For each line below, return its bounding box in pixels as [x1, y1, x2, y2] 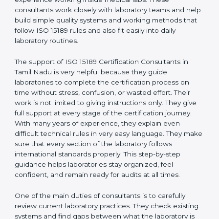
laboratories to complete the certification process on [15, 119, 189, 128]
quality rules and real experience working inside [15, 37, 173, 45]
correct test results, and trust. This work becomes [15, 6, 178, 14]
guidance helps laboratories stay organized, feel [15, 201, 173, 210]
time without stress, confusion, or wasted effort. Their [15, 130, 190, 138]
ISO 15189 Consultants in [112, 16, 197, 24]
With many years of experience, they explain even [15, 160, 180, 169]
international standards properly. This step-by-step [15, 191, 180, 199]
